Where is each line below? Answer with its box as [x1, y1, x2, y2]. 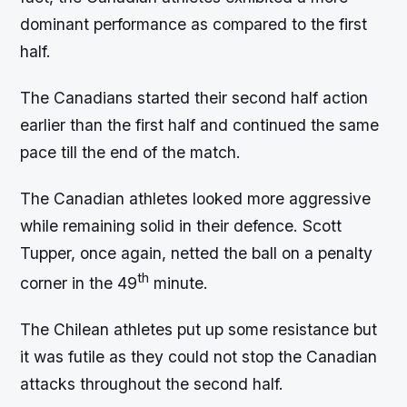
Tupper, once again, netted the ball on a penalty [20, 243, 373, 263]
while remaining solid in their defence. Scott [20, 216, 342, 236]
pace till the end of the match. [20, 142, 242, 162]
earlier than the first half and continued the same [20, 114, 380, 134]
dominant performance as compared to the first [20, 14, 368, 34]
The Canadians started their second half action [20, 87, 369, 107]
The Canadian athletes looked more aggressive [20, 189, 372, 209]
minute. [149, 273, 209, 293]
